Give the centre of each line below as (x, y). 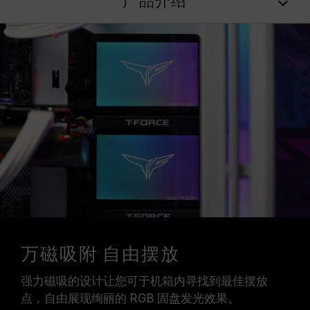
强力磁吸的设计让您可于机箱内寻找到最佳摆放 (144, 281)
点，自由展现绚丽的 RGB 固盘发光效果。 (130, 298)
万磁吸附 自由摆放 (100, 255)
